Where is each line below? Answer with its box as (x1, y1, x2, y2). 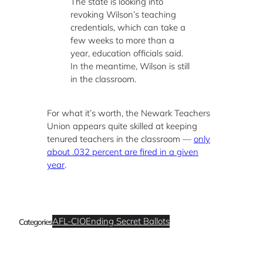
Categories (19, 216, 52, 227)
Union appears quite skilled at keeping (47, 120, 197, 132)
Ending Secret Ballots (86, 215, 170, 227)
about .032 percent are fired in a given (47, 146, 198, 158)
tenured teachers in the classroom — (47, 133, 194, 145)
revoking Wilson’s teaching (70, 8, 176, 20)
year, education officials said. (70, 47, 183, 59)
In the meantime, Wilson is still (70, 60, 190, 72)
